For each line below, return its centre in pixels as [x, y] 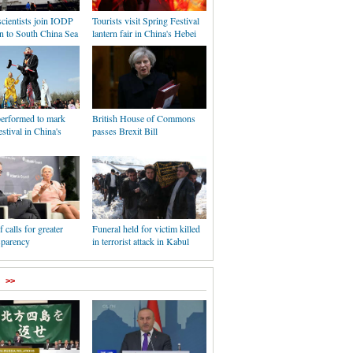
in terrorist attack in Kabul [141, 241]
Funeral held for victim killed [146, 229]
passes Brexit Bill [125, 131]
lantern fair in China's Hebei [144, 33]
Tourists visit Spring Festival [146, 20]
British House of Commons [144, 118]
